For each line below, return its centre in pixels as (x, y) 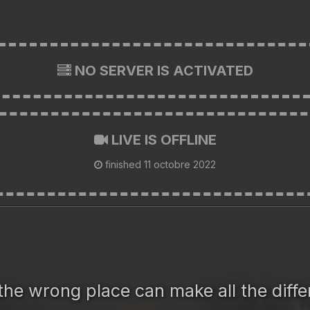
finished (123, 164)
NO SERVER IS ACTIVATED (162, 70)
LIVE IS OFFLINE (162, 139)
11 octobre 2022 (180, 164)
